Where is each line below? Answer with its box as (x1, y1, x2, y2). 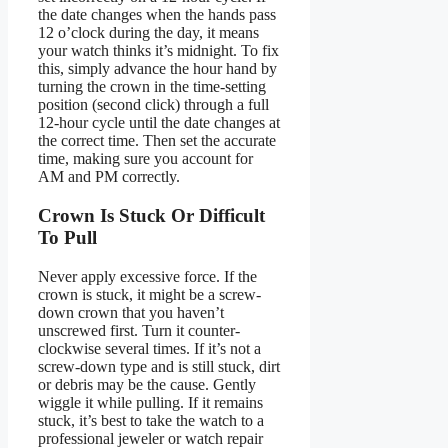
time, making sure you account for (38, 150, 253, 168)
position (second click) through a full (38, 96, 269, 114)
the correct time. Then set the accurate (38, 132, 276, 150)
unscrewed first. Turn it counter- (38, 321, 240, 339)
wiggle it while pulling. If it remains (38, 393, 263, 411)
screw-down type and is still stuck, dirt (38, 357, 280, 375)
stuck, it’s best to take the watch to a (38, 411, 264, 429)
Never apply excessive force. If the (38, 267, 257, 285)
